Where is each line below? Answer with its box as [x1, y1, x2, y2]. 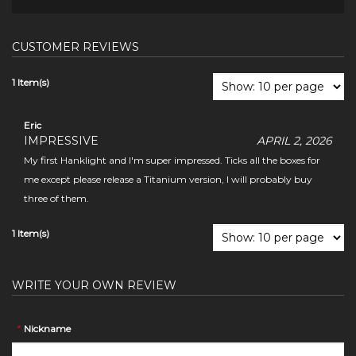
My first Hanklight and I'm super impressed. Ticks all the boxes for [24, 153, 320, 166]
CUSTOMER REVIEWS [12, 39, 139, 54]
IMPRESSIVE [24, 133, 99, 148]
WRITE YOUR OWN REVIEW [12, 277, 176, 292]
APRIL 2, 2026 [257, 133, 332, 148]
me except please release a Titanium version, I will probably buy [24, 172, 312, 185]
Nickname [24, 322, 71, 335]
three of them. [24, 192, 89, 204]
